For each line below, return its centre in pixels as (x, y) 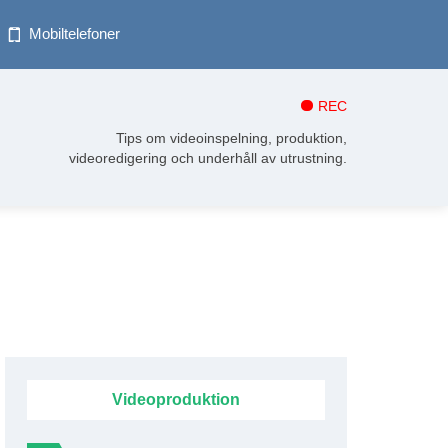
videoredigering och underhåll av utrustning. (208, 158)
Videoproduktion (176, 400)
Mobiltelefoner (75, 33)
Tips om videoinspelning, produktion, (232, 138)
